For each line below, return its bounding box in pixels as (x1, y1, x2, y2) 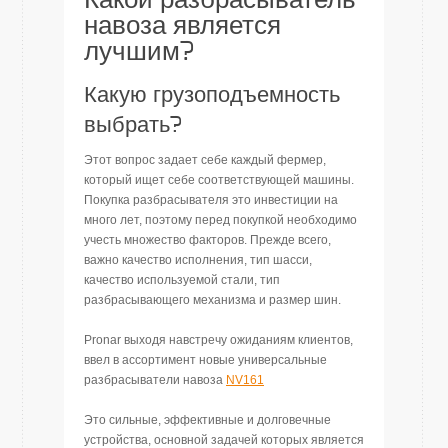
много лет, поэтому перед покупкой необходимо (84, 213, 357, 227)
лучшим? (84, 39, 194, 65)
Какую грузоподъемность (84, 84, 340, 106)
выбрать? (84, 114, 182, 136)
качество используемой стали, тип (84, 273, 280, 287)
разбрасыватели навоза (84, 373, 226, 387)
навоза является (84, 13, 281, 39)
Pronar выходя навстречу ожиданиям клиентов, (84, 333, 353, 347)
